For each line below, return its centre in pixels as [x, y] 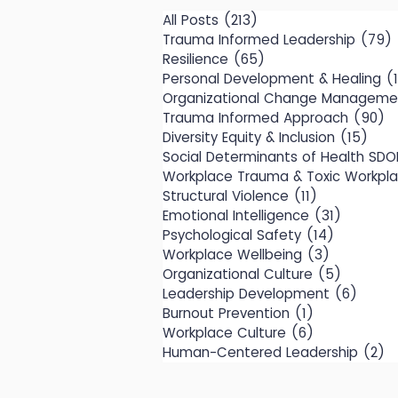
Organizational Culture [238, 274]
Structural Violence [226, 196]
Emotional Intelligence [236, 215]
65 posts [295, 59]
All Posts [191, 20]
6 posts [339, 333]
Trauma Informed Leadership [259, 40]
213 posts [289, 20]
